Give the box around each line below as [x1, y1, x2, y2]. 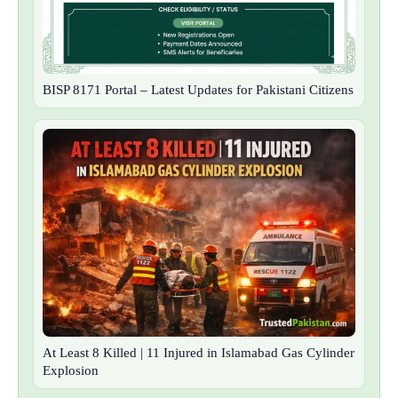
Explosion [43, 363, 99, 378]
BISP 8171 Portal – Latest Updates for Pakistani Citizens [43, 82, 354, 97]
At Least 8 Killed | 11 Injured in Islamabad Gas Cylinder [43, 346, 354, 361]
